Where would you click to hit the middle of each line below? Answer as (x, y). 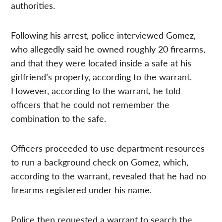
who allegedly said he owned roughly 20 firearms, (108, 49)
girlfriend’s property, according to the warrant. (102, 77)
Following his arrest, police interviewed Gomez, (104, 35)
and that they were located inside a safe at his (101, 63)
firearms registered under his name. (82, 190)
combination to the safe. (59, 118)
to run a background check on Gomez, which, (100, 162)
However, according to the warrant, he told (96, 91)
